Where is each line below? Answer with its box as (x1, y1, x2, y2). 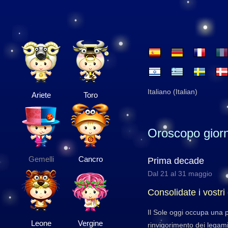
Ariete (31, 91, 51, 99)
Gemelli (28, 155, 54, 163)
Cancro (78, 155, 103, 163)
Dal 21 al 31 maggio (148, 169, 212, 178)
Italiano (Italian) (148, 88, 197, 96)
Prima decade (148, 156, 204, 166)
